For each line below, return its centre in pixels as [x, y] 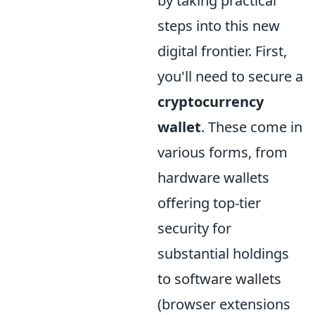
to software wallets [219, 278]
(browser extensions [224, 304]
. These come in [252, 127]
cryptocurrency [211, 101]
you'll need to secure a [230, 76]
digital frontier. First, [222, 51]
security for [194, 228]
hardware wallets [213, 177]
